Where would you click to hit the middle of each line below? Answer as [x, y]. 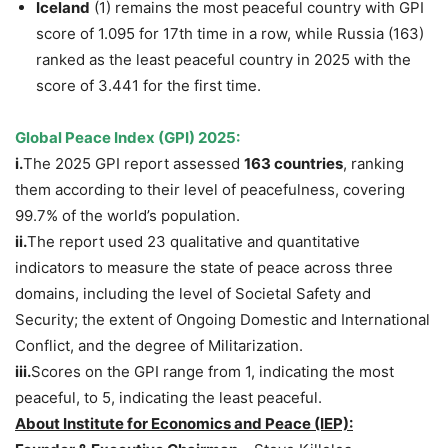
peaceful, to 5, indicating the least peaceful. [168, 398]
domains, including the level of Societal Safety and [193, 294]
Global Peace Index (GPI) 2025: [127, 138]
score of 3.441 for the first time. [148, 86]
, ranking [373, 164]
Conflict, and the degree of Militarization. [159, 346]
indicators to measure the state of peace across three [204, 268]
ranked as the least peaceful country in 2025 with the [223, 60]
